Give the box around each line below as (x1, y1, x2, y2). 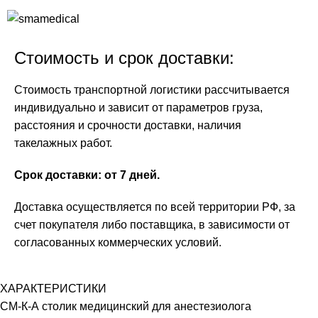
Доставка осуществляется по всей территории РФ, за (14, 200, 295, 213)
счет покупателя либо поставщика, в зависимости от (14, 218, 290, 231)
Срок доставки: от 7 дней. (14, 168, 160, 181)
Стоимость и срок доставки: (14, 48, 234, 67)
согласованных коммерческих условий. (14, 236, 221, 248)
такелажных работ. (14, 136, 112, 149)
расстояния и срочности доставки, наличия (14, 119, 241, 131)
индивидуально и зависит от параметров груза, (14, 101, 263, 114)
